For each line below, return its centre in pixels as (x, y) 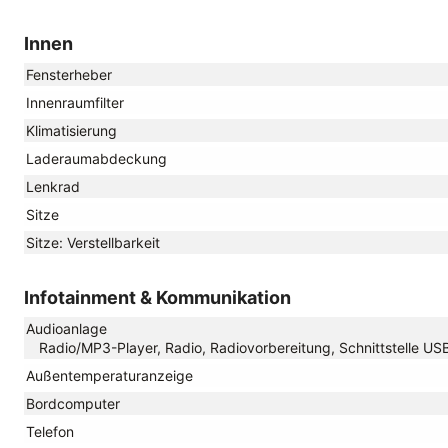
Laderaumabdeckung (96, 158)
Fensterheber (69, 74)
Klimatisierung (71, 130)
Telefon (50, 431)
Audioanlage (66, 328)
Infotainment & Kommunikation (157, 297)
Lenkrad (53, 186)
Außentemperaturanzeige (109, 375)
